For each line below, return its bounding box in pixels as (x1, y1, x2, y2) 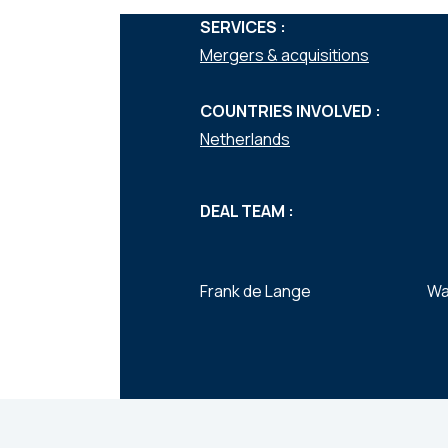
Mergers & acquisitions (200, 44, 369, 66)
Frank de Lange (200, 280, 311, 302)
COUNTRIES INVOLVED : (200, 100, 381, 122)
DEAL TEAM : (200, 200, 294, 222)
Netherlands (200, 128, 290, 150)
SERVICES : (200, 16, 286, 38)
